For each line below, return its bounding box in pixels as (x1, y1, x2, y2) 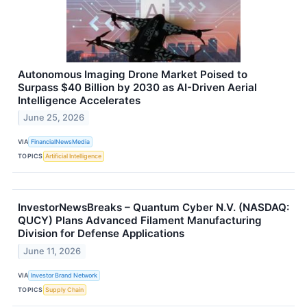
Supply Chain (45, 285, 84, 293)
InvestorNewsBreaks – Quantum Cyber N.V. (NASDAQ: (18, 201, 289, 214)
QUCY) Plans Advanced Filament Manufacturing (18, 214, 262, 228)
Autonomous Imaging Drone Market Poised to (18, 67, 247, 81)
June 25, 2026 (23, 112, 85, 123)
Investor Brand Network (31, 271, 98, 279)
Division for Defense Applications (18, 227, 184, 241)
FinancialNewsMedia (31, 137, 90, 145)
